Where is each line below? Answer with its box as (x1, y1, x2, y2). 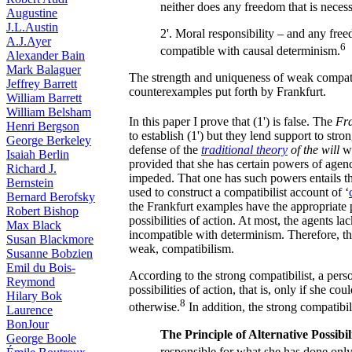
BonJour (6, 317, 49, 331)
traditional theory (201, 143, 288, 157)
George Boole (6, 332, 76, 345)
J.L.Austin (6, 20, 58, 34)
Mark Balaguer (6, 63, 81, 76)
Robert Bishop (6, 204, 79, 218)
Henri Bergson (6, 119, 79, 133)
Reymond (6, 275, 55, 288)
